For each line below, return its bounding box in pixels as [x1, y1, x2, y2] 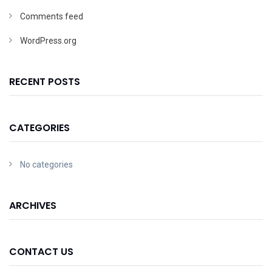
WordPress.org [20, 35, 76, 46]
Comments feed [20, 11, 83, 21]
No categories [20, 159, 73, 169]
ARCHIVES [9, 198, 56, 212]
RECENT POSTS [9, 74, 80, 89]
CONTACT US [9, 244, 73, 259]
